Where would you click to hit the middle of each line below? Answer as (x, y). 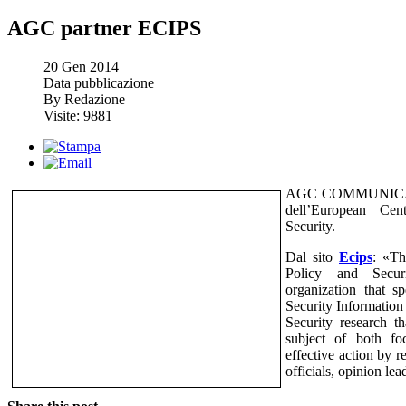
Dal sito (312, 256)
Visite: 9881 (78, 115)
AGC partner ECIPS (104, 28)
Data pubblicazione (99, 82)
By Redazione (84, 99)
